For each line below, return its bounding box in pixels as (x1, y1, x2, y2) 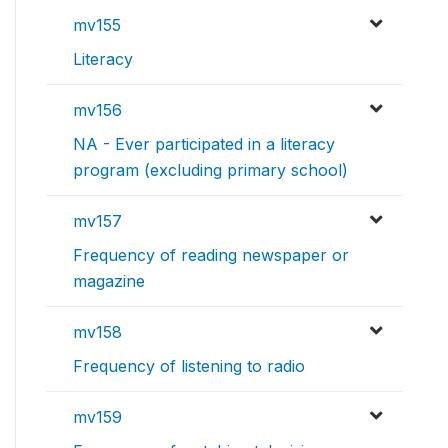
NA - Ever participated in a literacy (73, 134, 335, 155)
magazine (73, 271, 145, 292)
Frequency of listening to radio (73, 356, 305, 377)
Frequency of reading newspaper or (73, 245, 349, 266)
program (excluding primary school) (73, 160, 348, 181)
